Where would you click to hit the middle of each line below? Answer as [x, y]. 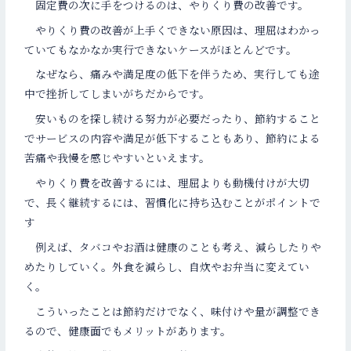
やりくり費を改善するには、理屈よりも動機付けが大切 [167, 183]
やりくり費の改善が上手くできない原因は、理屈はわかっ [173, 29]
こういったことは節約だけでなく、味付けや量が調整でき [173, 311]
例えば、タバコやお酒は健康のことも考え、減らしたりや [173, 246]
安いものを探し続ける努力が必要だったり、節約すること [173, 119]
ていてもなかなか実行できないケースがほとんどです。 [161, 49]
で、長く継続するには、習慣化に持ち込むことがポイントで [173, 202]
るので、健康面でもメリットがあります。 [128, 330]
